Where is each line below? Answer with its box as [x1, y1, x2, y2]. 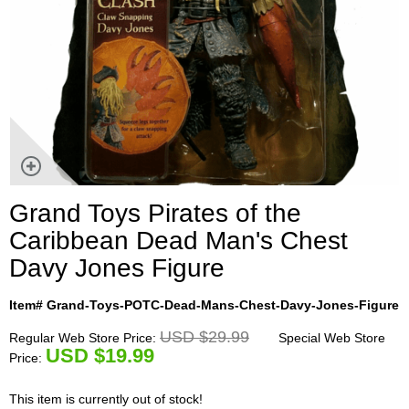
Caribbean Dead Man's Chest [9, 226, 348, 256]
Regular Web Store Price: [9, 330, 160, 346]
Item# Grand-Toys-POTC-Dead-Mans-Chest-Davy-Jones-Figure [9, 298, 399, 313]
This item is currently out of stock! [9, 392, 203, 407]
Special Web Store [275, 330, 385, 346]
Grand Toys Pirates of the [9, 199, 301, 228]
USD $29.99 [160, 328, 249, 347]
